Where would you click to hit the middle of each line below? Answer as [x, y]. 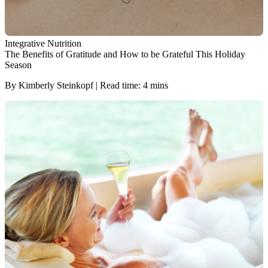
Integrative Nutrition [43, 44]
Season [18, 65]
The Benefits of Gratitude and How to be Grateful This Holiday [125, 54]
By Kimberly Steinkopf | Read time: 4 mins [86, 86]
